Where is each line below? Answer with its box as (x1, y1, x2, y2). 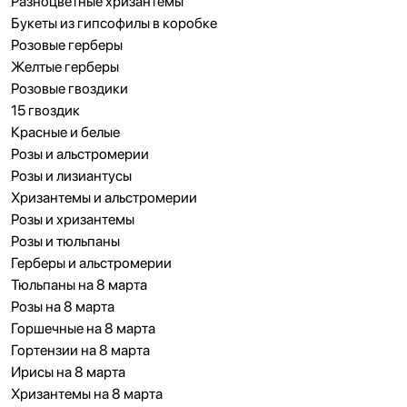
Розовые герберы (11, 36, 123, 54)
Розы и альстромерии (11, 145, 149, 163)
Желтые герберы (11, 58, 119, 75)
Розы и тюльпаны (11, 233, 120, 250)
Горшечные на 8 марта (11, 320, 155, 337)
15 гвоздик (11, 102, 80, 119)
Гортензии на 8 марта (11, 342, 150, 359)
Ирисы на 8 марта (11, 363, 125, 381)
